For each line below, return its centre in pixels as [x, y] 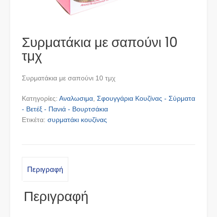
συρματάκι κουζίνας [77, 120]
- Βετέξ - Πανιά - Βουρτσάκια [65, 109]
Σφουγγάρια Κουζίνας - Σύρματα [146, 99]
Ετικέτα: [35, 120]
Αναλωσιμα [76, 99]
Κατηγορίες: [40, 99]
